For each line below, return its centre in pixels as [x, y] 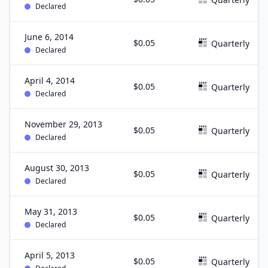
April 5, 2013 [50, 255]
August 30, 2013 [57, 168]
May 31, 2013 [51, 211]
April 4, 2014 [50, 80]
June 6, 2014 [49, 37]
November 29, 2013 [63, 124]
